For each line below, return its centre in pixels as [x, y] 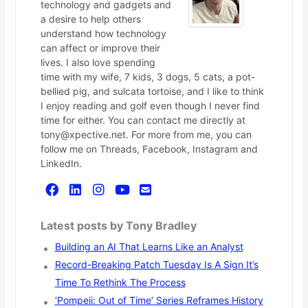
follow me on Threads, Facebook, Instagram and [149, 149]
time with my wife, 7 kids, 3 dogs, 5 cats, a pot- [147, 77]
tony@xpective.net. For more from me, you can [146, 134]
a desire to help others [90, 19]
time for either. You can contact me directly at [143, 120]
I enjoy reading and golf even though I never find [150, 106]
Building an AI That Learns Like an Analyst [149, 246]
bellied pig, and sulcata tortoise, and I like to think [152, 91]
